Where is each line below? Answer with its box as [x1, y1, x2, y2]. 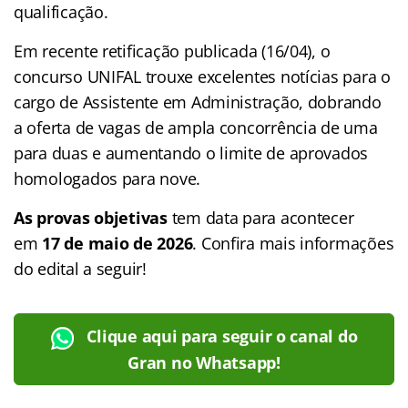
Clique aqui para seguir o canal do [87, 324, 358, 347]
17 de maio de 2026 [37, 231, 193, 254]
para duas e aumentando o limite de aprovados [14, 141, 369, 164]
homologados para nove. [14, 167, 201, 189]
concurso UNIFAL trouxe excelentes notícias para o [14, 65, 391, 87]
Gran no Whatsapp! [127, 351, 280, 373]
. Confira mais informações [192, 231, 394, 254]
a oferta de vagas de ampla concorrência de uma [14, 116, 378, 138]
